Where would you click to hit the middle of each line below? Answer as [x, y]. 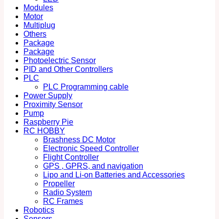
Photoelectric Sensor [60, 60]
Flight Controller [71, 157]
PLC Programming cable [86, 87]
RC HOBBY [44, 131]
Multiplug [39, 25]
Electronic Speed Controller [91, 148]
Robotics [39, 210]
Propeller [59, 183]
